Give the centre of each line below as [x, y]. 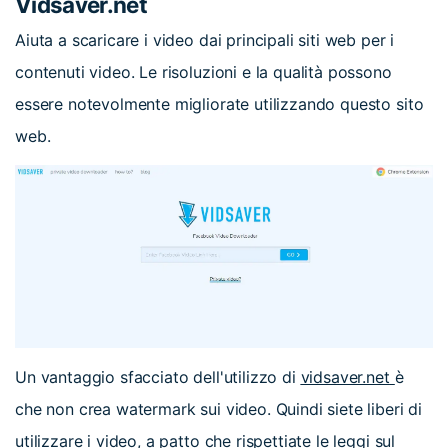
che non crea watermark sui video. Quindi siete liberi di [219, 409]
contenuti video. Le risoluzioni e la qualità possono [203, 71]
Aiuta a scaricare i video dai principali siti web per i [205, 39]
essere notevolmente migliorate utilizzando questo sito [219, 103]
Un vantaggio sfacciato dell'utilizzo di [155, 377]
